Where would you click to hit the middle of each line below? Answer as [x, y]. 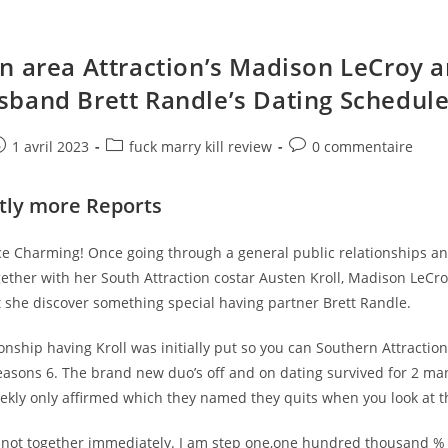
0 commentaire [363, 146]
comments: [325, 166]
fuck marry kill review [201, 146]
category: [136, 166]
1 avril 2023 [51, 146]
